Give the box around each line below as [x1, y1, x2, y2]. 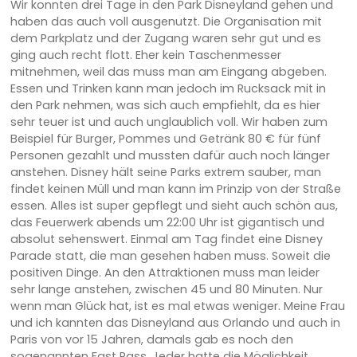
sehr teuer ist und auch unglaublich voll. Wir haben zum [10, 113, 328, 130]
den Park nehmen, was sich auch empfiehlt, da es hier [10, 96, 320, 113]
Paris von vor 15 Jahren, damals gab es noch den [10, 331, 293, 347]
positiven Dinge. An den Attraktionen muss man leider [10, 264, 320, 280]
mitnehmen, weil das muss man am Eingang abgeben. [10, 63, 327, 80]
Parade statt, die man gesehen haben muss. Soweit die [10, 247, 331, 264]
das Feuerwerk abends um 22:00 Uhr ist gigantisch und [10, 214, 324, 230]
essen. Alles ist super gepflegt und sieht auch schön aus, [10, 197, 338, 214]
